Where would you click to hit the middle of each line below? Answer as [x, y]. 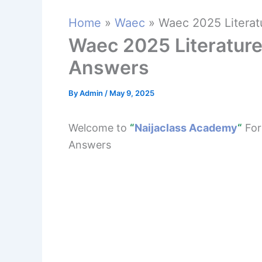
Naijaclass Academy [186, 127]
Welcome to [99, 127]
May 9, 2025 [132, 93]
